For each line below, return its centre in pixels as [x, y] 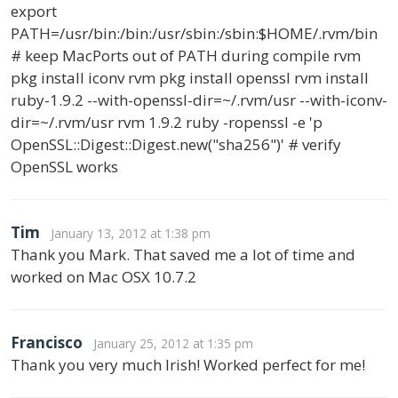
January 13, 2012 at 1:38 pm [131, 233]
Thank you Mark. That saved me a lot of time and [183, 254]
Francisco [47, 342]
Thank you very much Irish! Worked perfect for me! [188, 364]
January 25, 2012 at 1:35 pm [173, 343]
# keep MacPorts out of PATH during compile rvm [186, 55]
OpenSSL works [64, 166]
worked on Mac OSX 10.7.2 [103, 276]
